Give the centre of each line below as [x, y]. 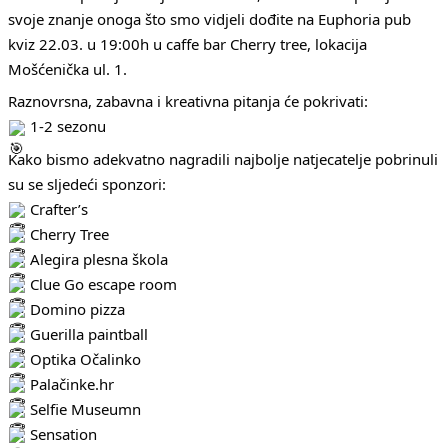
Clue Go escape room [101, 283]
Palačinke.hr [70, 383]
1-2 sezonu [66, 126]
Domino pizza [75, 308]
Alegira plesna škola [97, 258]
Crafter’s [57, 208]
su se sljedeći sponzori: [87, 183]
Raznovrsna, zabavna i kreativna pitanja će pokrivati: [188, 101]
